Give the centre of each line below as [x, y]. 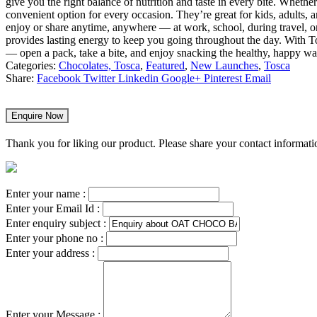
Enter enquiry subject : [57, 223]
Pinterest [223, 79]
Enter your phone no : [56, 238]
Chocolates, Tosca [99, 66]
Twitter [99, 79]
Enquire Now [37, 116]
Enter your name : [47, 194]
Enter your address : [52, 253]
